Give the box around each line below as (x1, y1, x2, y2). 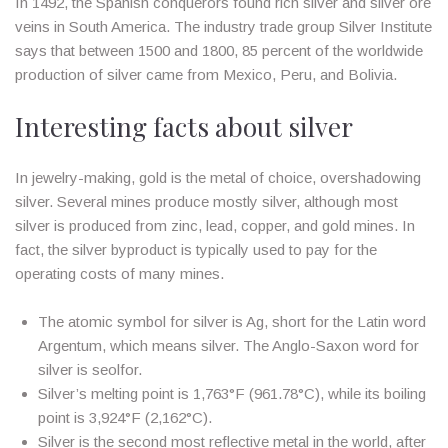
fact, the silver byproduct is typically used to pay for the (15, 240, 377, 258)
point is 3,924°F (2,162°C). (37, 408, 212, 426)
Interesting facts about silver (15, 108, 353, 144)
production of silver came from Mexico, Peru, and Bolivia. (15, 65, 397, 83)
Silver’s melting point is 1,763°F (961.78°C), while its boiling (37, 384, 426, 402)
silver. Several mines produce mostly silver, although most (15, 192, 398, 210)
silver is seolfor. (37, 360, 142, 378)
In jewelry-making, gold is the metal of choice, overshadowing (15, 168, 421, 186)
